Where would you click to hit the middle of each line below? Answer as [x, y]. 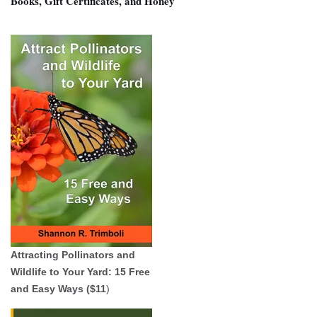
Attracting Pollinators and [73, 255]
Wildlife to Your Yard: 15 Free [80, 272]
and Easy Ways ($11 [58, 289]
